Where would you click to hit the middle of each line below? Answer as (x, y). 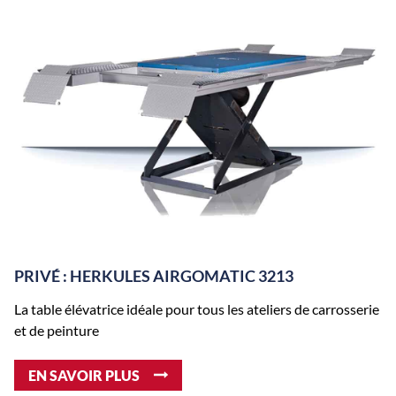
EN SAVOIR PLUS (84, 375)
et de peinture (57, 331)
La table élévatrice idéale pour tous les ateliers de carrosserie (197, 309)
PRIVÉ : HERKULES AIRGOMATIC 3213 (154, 276)
